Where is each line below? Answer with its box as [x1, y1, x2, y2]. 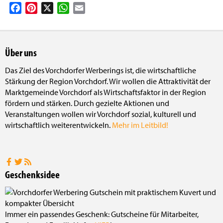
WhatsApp [69, 2, 104, 12]
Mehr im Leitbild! [112, 120, 168, 130]
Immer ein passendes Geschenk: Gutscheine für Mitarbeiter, [5, 209, 199, 220]
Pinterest [37, 2, 67, 12]
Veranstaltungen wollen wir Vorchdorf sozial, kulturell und [5, 109, 196, 119]
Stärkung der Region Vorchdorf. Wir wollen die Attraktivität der [5, 76, 211, 87]
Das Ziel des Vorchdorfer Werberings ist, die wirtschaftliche [5, 65, 196, 76]
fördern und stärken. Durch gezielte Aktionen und [5, 98, 169, 109]
